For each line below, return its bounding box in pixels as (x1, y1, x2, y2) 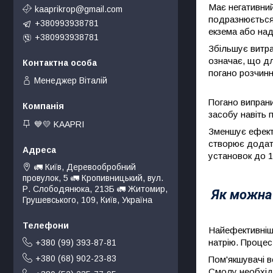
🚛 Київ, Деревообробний (34, 161, 136, 172)
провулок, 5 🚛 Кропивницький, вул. (23, 172, 163, 183)
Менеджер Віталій (34, 76, 107, 86)
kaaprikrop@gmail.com (35, 4, 122, 14)
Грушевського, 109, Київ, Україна (23, 194, 152, 205)
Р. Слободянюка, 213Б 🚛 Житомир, (23, 183, 168, 194)
